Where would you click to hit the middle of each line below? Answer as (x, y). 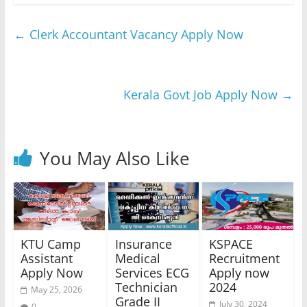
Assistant (46, 259)
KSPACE (231, 244)
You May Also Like (114, 159)
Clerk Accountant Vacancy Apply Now (134, 35)
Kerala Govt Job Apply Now (202, 95)
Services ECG (152, 273)
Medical (137, 259)
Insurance (143, 244)
